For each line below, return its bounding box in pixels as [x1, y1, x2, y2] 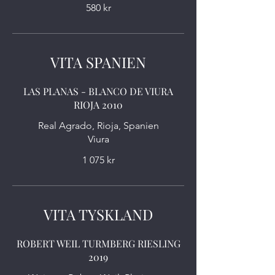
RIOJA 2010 [74, 98, 123, 111]
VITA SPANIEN [50, 52, 146, 72]
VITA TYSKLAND [44, 204, 153, 224]
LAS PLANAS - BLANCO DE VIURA [23, 85, 173, 98]
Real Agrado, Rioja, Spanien [37, 120, 159, 131]
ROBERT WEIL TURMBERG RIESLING [16, 237, 180, 250]
